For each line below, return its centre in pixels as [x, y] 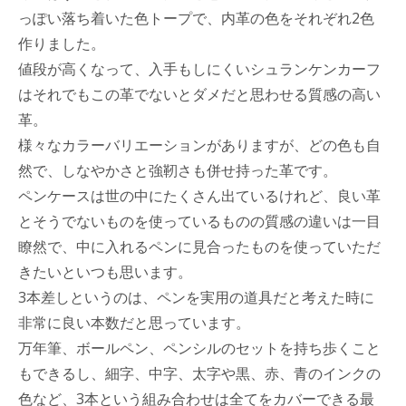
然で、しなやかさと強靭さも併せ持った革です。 [178, 170]
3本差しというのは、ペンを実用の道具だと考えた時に [196, 297]
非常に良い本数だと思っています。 [134, 323]
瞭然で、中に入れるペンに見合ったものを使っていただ [199, 246]
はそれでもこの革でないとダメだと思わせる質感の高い [199, 94]
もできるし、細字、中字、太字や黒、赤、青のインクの [199, 373]
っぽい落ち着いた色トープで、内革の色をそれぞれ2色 [196, 18]
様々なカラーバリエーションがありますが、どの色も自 [199, 145]
